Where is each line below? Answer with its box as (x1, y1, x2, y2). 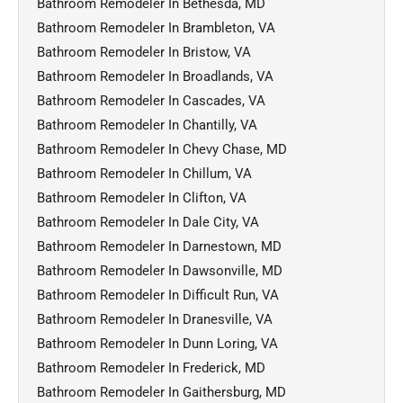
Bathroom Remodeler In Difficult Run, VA (37, 286, 279, 303)
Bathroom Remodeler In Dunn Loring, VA (37, 335, 278, 352)
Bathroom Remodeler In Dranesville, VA (37, 310, 273, 327)
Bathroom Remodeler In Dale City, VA (37, 213, 259, 230)
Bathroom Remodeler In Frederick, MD (37, 359, 265, 376)
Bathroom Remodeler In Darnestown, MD (37, 237, 282, 255)
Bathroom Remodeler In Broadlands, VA (37, 67, 273, 85)
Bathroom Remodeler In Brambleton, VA (37, 19, 275, 36)
